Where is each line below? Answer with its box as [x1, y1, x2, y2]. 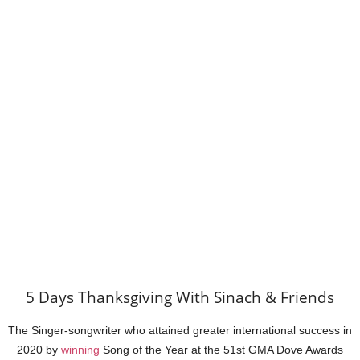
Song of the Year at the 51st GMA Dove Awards [100, 343, 343, 357]
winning [61, 343, 100, 357]
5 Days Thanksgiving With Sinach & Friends [26, 287, 334, 309]
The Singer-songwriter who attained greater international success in [8, 324, 352, 337]
